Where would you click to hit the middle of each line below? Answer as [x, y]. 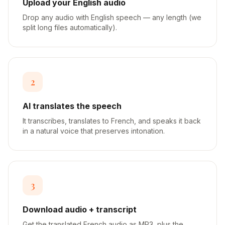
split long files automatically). [70, 27]
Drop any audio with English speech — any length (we [112, 17]
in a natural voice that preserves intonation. [94, 131]
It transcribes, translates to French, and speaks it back [112, 121]
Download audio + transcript [80, 209]
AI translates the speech [72, 106]
